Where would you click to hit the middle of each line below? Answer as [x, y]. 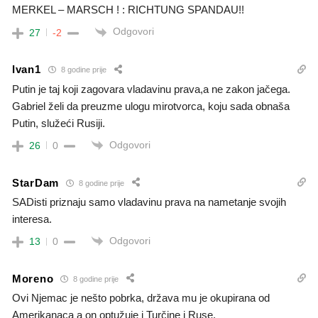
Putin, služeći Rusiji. [59, 123]
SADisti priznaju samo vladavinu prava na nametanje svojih [149, 202]
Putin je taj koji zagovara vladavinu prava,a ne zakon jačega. [151, 89]
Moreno [33, 278]
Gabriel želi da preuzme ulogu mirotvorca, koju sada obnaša [151, 106]
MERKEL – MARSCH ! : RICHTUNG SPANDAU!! [128, 10]
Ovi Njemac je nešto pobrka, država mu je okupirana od [141, 298]
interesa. [32, 219]
